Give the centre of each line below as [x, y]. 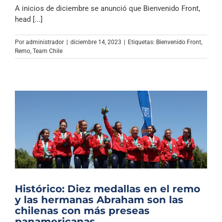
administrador [45, 42]
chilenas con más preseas [82, 211]
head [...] [29, 19]
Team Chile [48, 51]
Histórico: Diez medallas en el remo [108, 189]
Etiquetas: [142, 42]
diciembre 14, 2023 [96, 42]
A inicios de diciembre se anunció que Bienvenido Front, [108, 8]
